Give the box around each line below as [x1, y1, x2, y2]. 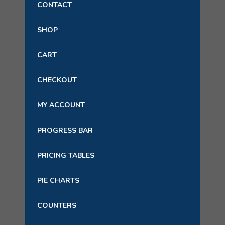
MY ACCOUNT [37, 100, 85, 110]
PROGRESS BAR [37, 126, 93, 135]
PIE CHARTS [37, 176, 79, 185]
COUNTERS [37, 201, 76, 210]
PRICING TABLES [37, 151, 94, 160]
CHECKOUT [37, 75, 77, 85]
